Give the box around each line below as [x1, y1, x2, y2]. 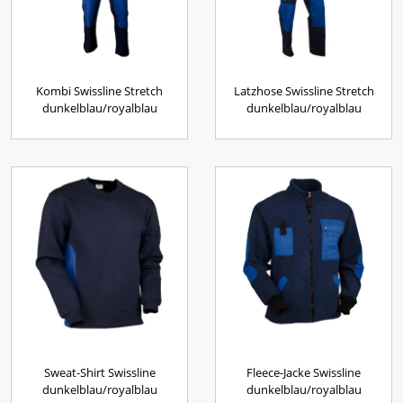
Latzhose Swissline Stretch [233, 83, 374, 99]
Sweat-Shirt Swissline [43, 364, 156, 381]
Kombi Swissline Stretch [36, 83, 163, 99]
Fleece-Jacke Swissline [246, 364, 361, 381]
